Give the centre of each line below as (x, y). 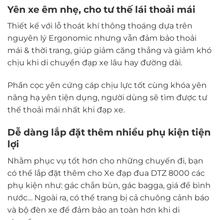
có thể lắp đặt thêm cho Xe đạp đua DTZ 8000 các (106, 173)
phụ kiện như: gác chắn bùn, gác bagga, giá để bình (109, 185)
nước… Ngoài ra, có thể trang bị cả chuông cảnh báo (108, 197)
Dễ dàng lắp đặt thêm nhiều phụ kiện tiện (109, 132)
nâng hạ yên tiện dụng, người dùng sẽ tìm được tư (107, 98)
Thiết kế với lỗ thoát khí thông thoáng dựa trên (100, 26)
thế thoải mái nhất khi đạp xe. (66, 110)
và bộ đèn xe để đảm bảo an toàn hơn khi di (94, 210)
